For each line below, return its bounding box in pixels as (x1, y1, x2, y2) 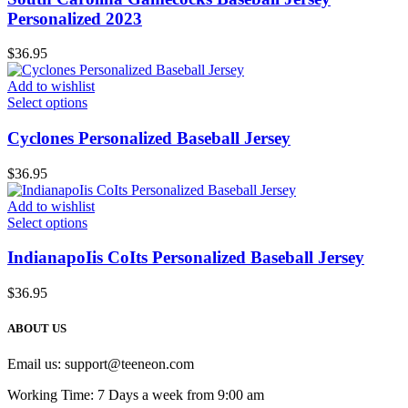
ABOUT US (7, 321, 66, 336)
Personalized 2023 (7, 8, 142, 28)
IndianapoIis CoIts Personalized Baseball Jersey (7, 248, 364, 268)
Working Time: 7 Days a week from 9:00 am (7, 387, 264, 403)
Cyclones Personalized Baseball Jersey (7, 127, 291, 148)
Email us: (7, 356, 65, 372)
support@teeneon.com (65, 356, 194, 372)
